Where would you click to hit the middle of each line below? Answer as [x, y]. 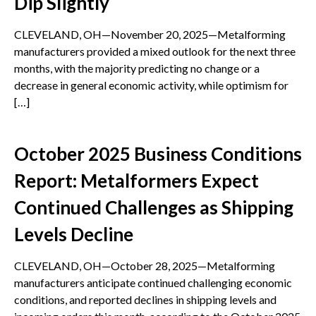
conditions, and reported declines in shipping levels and [145, 300]
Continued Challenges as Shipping [154, 208]
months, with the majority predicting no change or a [137, 68]
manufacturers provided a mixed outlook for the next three [155, 51]
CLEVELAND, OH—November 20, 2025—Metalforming [150, 35]
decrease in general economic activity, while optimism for [151, 85]
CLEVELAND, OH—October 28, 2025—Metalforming [145, 266]
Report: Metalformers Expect [136, 181]
